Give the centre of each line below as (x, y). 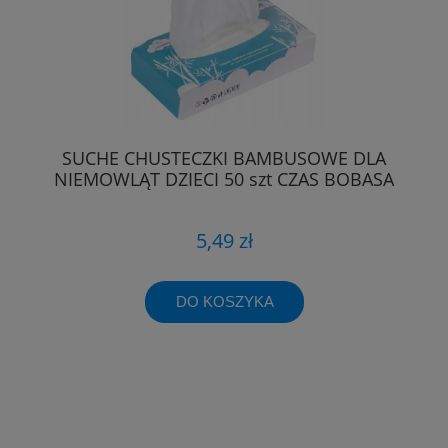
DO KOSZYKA (224, 301)
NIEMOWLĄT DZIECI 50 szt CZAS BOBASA (224, 179)
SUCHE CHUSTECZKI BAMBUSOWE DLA (224, 158)
